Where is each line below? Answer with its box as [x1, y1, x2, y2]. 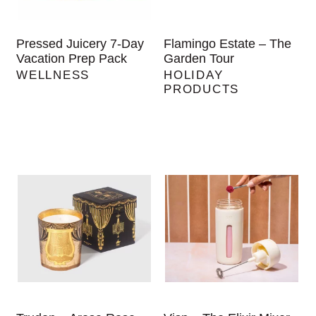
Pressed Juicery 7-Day [16, 37, 145, 51]
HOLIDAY [164, 68, 224, 83]
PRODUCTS [164, 83, 239, 97]
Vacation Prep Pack [16, 51, 128, 66]
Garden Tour [164, 51, 235, 66]
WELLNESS [16, 68, 90, 83]
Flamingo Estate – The [164, 37, 292, 51]
